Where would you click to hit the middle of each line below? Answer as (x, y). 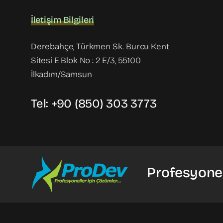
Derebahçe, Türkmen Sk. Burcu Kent (100, 46)
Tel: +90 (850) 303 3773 (94, 103)
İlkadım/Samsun (61, 74)
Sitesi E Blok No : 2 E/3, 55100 (86, 60)
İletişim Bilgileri (62, 20)
